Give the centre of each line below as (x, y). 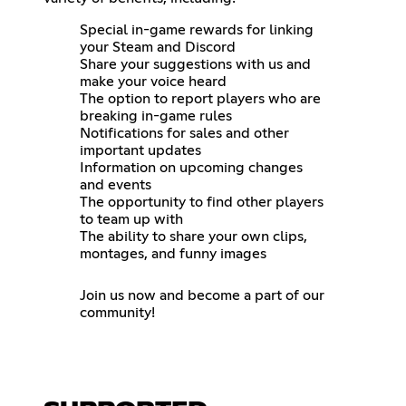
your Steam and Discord (158, 47)
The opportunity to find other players (202, 202)
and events (116, 184)
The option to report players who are (200, 98)
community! (117, 312)
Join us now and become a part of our (202, 295)
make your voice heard (153, 81)
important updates (140, 150)
